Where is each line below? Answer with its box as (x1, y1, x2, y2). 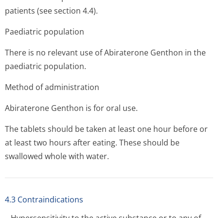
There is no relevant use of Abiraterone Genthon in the (5, 47, 206, 58)
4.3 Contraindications (5, 194, 83, 205)
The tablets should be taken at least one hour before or (5, 124, 208, 134)
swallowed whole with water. (5, 151, 109, 162)
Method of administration (5, 82, 99, 92)
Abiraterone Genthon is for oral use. (5, 103, 138, 113)
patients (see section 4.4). (5, 5, 98, 16)
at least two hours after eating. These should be (5, 137, 180, 148)
